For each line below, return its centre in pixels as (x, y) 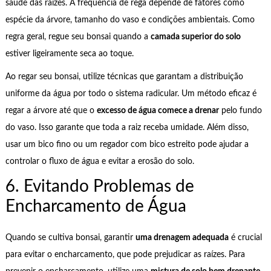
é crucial (245, 237)
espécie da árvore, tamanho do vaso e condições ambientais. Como (130, 20)
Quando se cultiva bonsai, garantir (70, 237)
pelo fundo (240, 111)
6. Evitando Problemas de (100, 186)
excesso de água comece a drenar (158, 111)
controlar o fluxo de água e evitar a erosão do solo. (100, 162)
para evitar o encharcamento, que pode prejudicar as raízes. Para (125, 254)
